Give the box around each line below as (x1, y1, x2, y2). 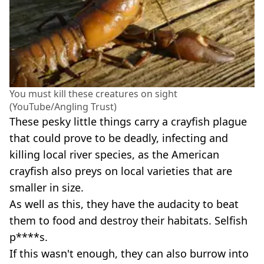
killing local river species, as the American (9, 147, 219, 162)
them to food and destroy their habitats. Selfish (9, 213, 247, 228)
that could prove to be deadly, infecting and (9, 131, 228, 146)
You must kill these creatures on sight (9, 87, 177, 101)
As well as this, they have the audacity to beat (9, 197, 239, 212)
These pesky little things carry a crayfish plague (9, 114, 247, 129)
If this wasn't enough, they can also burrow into (9, 246, 249, 261)
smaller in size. (9, 180, 84, 195)
